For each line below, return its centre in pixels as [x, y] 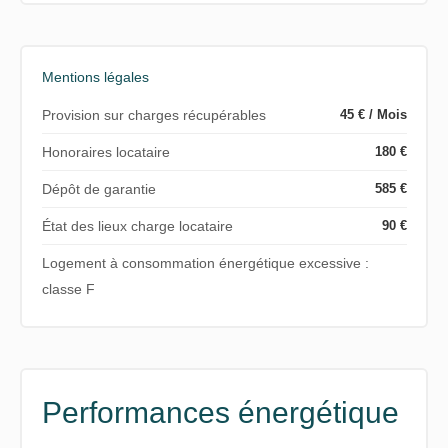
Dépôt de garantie [98, 188]
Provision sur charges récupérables [153, 114]
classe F [68, 288]
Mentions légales [95, 76]
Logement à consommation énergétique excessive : [205, 262]
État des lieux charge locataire [137, 225]
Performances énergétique [220, 412]
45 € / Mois [373, 114]
